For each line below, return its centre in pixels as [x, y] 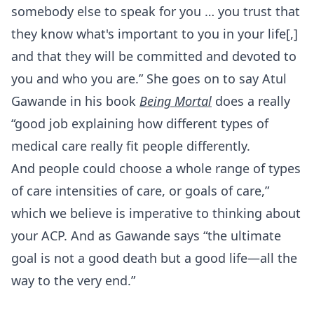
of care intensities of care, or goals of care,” [140, 191]
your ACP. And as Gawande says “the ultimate [146, 235]
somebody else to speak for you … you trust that [156, 11]
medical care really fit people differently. [131, 146]
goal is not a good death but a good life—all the [154, 258]
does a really [251, 101]
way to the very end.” [73, 280]
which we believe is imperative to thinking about [156, 213]
